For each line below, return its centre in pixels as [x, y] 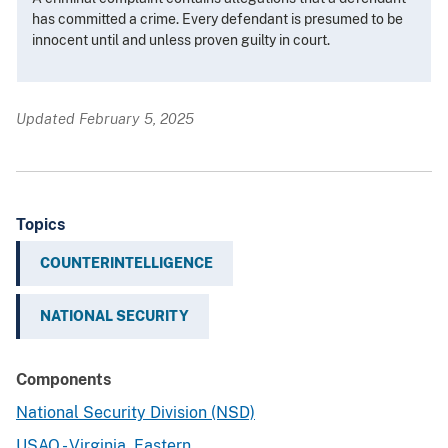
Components [63, 380]
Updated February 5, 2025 [105, 119]
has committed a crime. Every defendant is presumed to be [217, 19]
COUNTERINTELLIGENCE [126, 263]
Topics [40, 225]
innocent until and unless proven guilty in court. [181, 40]
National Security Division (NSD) [135, 413]
